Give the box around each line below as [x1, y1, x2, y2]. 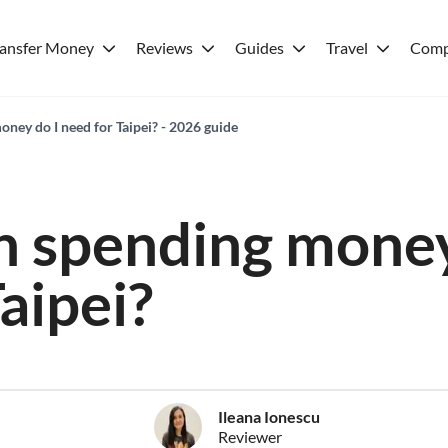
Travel [326, 38, 368, 57]
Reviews [136, 38, 193, 57]
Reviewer [217, 427, 282, 446]
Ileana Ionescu [217, 407, 320, 426]
